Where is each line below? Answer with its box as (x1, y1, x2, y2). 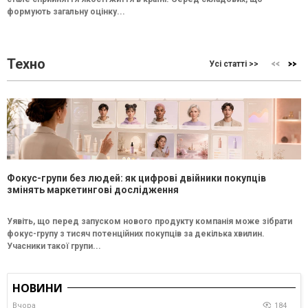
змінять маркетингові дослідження (7, 184, 179, 195)
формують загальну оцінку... (7, 6, 125, 16)
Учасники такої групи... (7, 241, 101, 251)
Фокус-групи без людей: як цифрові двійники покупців (7, 172, 266, 184)
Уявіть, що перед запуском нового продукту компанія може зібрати (7, 216, 292, 226)
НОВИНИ (12, 280, 63, 296)
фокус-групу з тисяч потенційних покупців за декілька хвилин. (7, 228, 265, 239)
